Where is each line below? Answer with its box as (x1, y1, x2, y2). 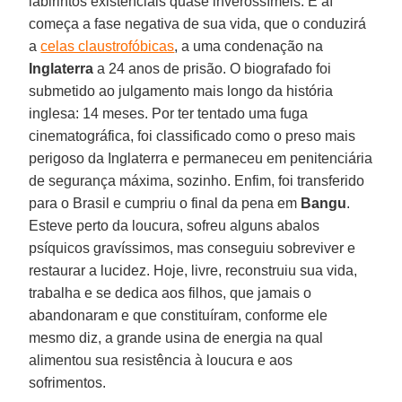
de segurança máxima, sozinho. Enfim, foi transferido (29, 172, 365, 188)
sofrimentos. (29, 374, 107, 390)
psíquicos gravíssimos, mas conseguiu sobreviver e (29, 240, 356, 256)
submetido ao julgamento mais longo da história (29, 83, 334, 99)
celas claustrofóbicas (40, 38, 175, 54)
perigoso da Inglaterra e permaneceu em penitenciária (29, 150, 373, 166)
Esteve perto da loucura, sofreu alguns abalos (29, 217, 320, 233)
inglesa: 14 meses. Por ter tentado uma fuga (29, 105, 309, 121)
